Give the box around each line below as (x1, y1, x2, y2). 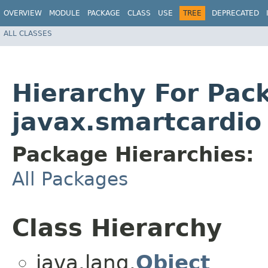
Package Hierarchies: (12, 142, 254, 167)
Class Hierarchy (12, 214, 222, 242)
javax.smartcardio (12, 108, 261, 137)
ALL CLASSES (4, 29, 52, 38)
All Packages (12, 168, 128, 190)
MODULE (49, 9, 80, 17)
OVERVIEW (4, 9, 42, 17)
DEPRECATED (212, 9, 259, 17)
